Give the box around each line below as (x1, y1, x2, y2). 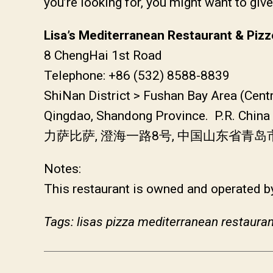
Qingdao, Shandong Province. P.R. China (44, 108, 270, 123)
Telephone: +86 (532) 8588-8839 (44, 68, 230, 83)
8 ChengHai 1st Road (44, 48, 162, 63)
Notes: (44, 161, 81, 176)
